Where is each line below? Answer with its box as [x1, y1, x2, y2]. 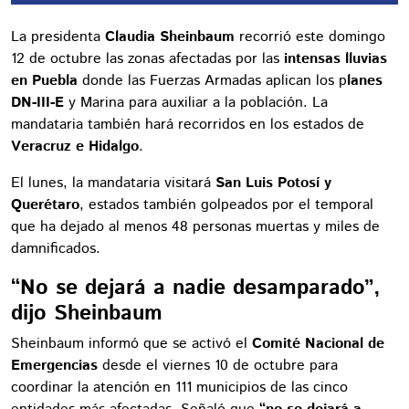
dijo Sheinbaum [11, 297, 163, 329]
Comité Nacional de [252, 332, 384, 354]
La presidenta [11, 26, 105, 47]
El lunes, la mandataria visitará [11, 172, 215, 194]
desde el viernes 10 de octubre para [98, 354, 338, 376]
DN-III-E [11, 91, 64, 113]
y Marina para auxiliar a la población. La [64, 91, 328, 113]
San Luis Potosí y [215, 172, 331, 194]
